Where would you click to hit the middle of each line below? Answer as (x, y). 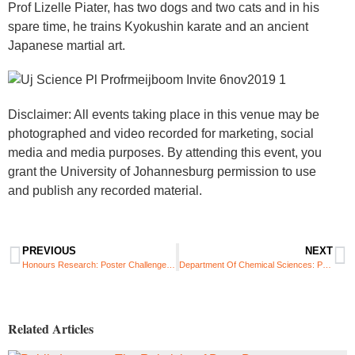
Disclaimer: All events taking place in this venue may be (164, 114)
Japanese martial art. (67, 46)
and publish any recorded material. (105, 190)
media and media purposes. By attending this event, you (165, 152)
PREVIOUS (49, 250)
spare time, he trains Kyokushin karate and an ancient (158, 27)
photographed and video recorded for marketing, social (161, 133)
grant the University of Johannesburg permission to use (162, 171)
